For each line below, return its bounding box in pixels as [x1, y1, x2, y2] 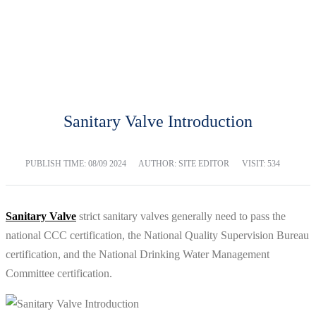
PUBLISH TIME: [25, 159, 88, 169]
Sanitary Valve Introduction [63, 112, 253, 131]
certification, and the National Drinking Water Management [6, 248, 269, 261]
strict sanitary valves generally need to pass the [76, 210, 286, 223]
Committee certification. [6, 267, 112, 280]
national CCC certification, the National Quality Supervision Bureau [6, 229, 309, 242]
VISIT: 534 [242, 159, 280, 169]
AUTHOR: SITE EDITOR [138, 159, 229, 169]
